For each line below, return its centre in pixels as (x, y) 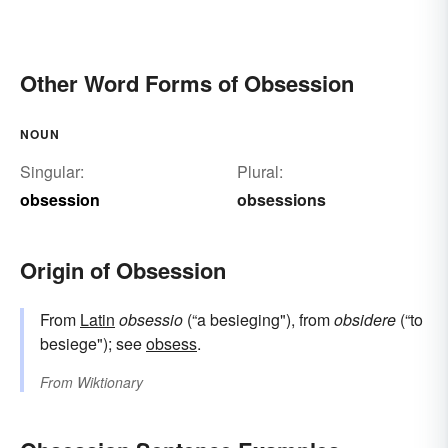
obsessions (281, 200)
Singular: (52, 172)
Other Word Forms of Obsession (187, 83)
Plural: (259, 172)
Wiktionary (110, 382)
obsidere (365, 320)
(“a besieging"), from (258, 320)
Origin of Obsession (123, 270)
